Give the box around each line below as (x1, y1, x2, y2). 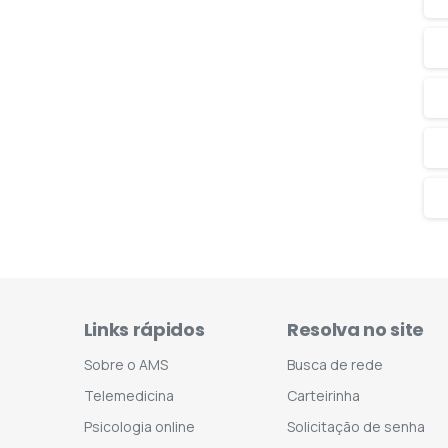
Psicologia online (83, 417, 195, 436)
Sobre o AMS (83, 355, 168, 374)
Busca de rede (286, 355, 383, 374)
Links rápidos (83, 317, 205, 342)
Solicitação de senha (286, 417, 425, 436)
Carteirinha (286, 386, 360, 405)
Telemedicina (83, 386, 174, 405)
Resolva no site (286, 317, 425, 342)
